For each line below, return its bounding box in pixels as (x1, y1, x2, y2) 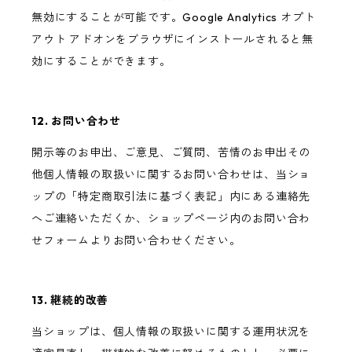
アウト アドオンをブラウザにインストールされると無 (31, 32, 313, 47)
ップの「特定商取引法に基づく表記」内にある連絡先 (31, 189, 311, 204)
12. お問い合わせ (31, 114, 121, 129)
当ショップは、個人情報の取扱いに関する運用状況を (31, 324, 311, 339)
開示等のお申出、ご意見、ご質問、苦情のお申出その (31, 145, 311, 160)
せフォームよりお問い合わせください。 (31, 233, 241, 248)
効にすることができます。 (31, 54, 171, 69)
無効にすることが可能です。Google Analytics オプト (31, 10, 316, 25)
